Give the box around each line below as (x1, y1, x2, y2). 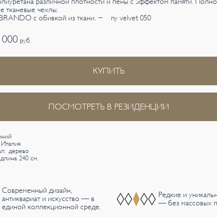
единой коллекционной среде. (2, 203, 101, 211)
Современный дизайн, (2, 186, 73, 195)
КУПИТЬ (93, 66, 124, 76)
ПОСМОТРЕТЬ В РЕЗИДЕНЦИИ (48, 102, 169, 111)
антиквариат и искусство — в (2, 195, 95, 203)
